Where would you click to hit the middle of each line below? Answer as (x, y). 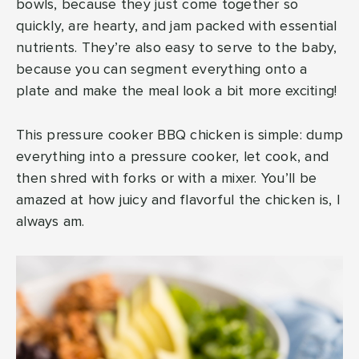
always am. (50, 222)
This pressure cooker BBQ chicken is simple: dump (179, 136)
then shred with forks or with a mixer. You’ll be (166, 179)
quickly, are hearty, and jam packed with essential (177, 27)
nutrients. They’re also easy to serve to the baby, (177, 48)
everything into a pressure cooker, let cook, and (172, 157)
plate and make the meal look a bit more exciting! (177, 92)
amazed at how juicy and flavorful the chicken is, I (178, 201)
